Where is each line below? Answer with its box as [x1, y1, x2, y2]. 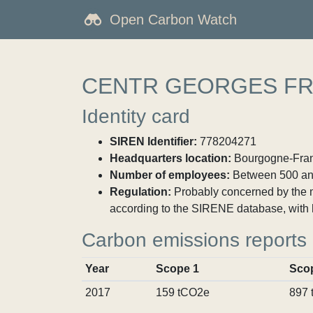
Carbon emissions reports [82, 229, 307, 251]
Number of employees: [110, 169, 230, 181]
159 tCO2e [155, 286, 210, 298]
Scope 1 [155, 263, 199, 275]
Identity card [82, 105, 190, 127]
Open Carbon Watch [110, 12, 237, 27]
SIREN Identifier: [110, 136, 197, 147]
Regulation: [110, 186, 171, 198]
